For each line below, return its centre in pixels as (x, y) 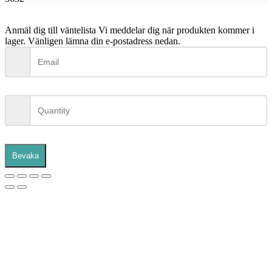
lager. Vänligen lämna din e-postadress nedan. (93, 41)
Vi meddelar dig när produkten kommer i (176, 30)
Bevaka (25, 155)
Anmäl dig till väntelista (50, 30)
